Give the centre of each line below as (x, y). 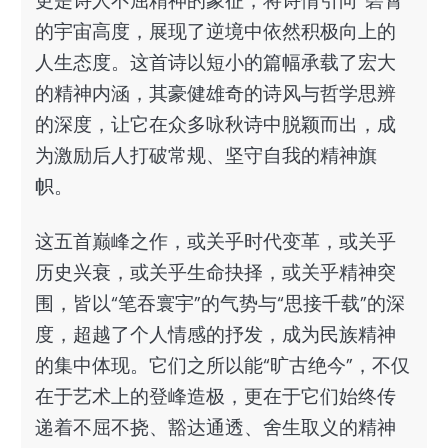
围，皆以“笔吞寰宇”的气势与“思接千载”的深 (220, 304)
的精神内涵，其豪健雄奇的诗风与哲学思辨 (215, 94)
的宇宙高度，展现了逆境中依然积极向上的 (215, 32)
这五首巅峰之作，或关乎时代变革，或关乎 (215, 242)
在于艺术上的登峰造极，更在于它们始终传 (215, 397)
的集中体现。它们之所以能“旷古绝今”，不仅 (222, 366)
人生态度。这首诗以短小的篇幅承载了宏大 (215, 63)
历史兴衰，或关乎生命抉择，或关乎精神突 (215, 273)
